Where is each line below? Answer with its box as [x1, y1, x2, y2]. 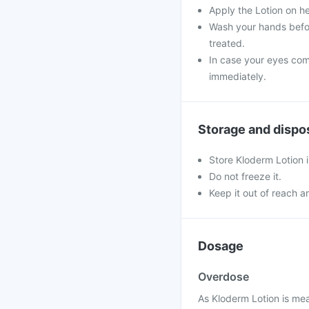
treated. [209, 37, 245, 49]
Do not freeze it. [209, 170, 281, 182]
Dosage [198, 239, 243, 253]
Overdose [198, 270, 249, 283]
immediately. [209, 70, 266, 82]
